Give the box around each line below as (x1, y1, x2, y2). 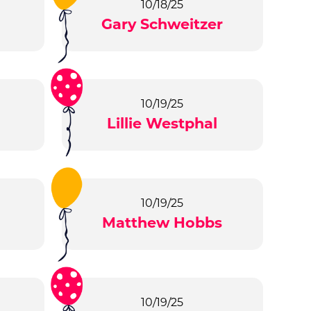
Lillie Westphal (107, 115, 218, 133)
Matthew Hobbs (102, 214, 223, 232)
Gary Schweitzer (101, 15, 224, 33)
